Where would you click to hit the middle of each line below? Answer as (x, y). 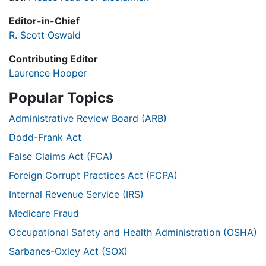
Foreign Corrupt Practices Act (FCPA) (93, 175)
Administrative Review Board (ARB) (88, 118)
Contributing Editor (53, 59)
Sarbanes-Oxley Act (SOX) (68, 251)
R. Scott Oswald (45, 35)
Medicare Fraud (44, 213)
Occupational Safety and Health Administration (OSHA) (133, 232)
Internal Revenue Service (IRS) (76, 194)
